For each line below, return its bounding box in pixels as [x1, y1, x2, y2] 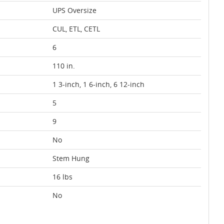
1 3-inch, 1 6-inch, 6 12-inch [52, 79, 144, 89]
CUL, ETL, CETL [52, 24, 100, 33]
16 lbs [52, 172, 72, 181]
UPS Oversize [52, 5, 96, 15]
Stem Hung [52, 153, 89, 163]
